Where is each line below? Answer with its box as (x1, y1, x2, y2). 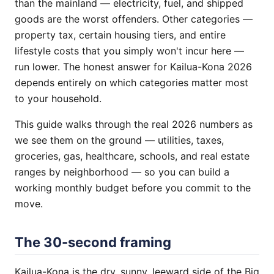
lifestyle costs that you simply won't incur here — (15, 45, 244, 57)
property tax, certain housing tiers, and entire (15, 29, 226, 41)
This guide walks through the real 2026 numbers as (15, 118, 253, 130)
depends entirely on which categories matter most (15, 76, 248, 89)
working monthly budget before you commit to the (15, 182, 251, 194)
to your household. (15, 92, 102, 105)
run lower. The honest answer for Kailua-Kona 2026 (15, 61, 252, 73)
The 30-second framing (15, 234, 171, 250)
